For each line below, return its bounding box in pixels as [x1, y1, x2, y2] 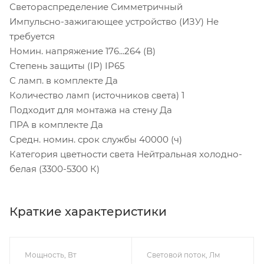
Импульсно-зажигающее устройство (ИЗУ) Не [9, 15, 219, 27]
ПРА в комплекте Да [9, 118, 103, 130]
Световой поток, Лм [147, 250, 220, 259]
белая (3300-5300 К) [9, 163, 100, 174]
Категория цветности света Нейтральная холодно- [9, 148, 242, 160]
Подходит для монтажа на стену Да [9, 104, 172, 115]
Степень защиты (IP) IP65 [9, 60, 124, 71]
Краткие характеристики [9, 204, 167, 219]
